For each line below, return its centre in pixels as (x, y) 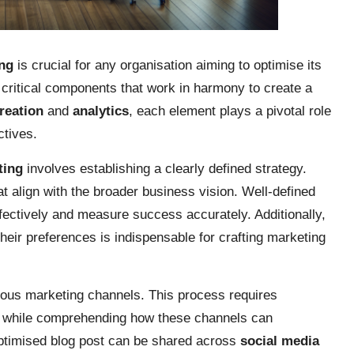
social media (280, 341)
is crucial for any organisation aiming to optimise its (168, 65)
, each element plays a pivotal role (230, 111)
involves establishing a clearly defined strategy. (165, 168)
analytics (101, 111)
